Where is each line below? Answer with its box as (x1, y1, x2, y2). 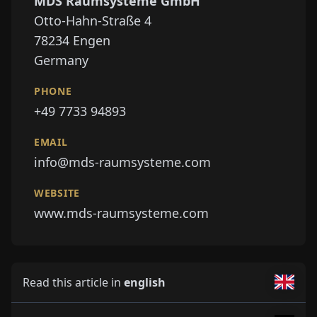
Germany (34, 51, 88, 69)
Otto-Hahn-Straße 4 (34, 11, 151, 29)
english (124, 274, 166, 290)
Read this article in (23, 274, 124, 290)
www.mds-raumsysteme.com (34, 204, 209, 221)
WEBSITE (34, 185, 80, 200)
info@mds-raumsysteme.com (34, 153, 211, 171)
